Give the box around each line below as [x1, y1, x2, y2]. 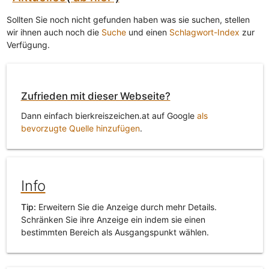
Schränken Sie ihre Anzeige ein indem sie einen [20, 214, 205, 225]
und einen [125, 27, 169, 38]
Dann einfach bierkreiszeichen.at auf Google [20, 110, 197, 121]
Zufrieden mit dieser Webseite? [20, 90, 171, 103]
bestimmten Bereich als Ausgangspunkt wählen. [20, 227, 209, 238]
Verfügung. [6, 40, 50, 50]
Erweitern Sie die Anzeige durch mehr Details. [35, 202, 217, 213]
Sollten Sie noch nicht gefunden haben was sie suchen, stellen [6, 14, 250, 25]
